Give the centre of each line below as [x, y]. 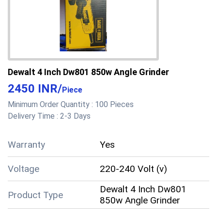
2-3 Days [75, 116]
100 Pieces [114, 104]
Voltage [23, 169]
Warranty [26, 145]
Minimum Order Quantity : [51, 104]
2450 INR [33, 89]
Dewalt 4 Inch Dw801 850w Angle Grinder [88, 72]
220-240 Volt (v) [133, 169]
